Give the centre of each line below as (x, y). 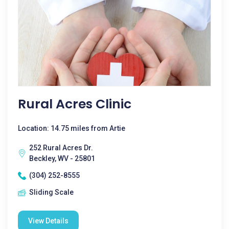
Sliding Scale (51, 192)
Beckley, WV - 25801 (62, 158)
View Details (48, 221)
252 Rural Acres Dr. (61, 148)
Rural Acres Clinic (75, 104)
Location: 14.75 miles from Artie (72, 128)
